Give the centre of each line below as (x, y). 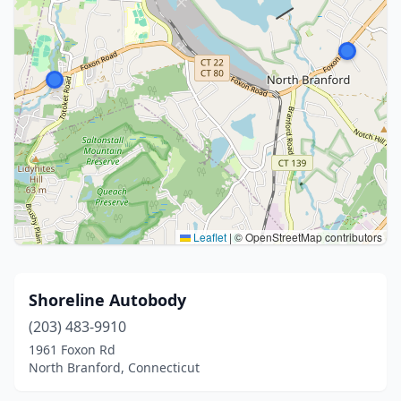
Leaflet (209, 237)
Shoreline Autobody (107, 300)
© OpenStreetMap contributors (307, 237)
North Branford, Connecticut (114, 367)
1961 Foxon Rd (72, 350)
